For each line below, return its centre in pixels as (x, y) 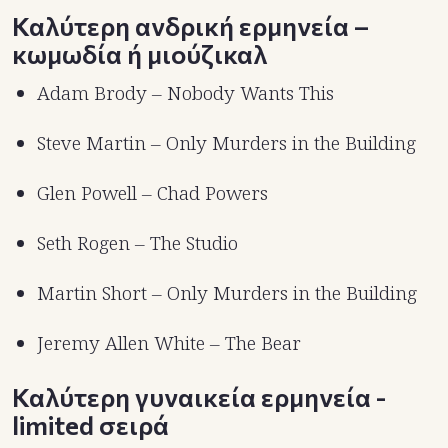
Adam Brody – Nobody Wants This (185, 92)
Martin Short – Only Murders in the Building (227, 292)
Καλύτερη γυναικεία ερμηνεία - (199, 396)
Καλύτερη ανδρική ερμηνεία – (190, 25)
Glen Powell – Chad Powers (152, 192)
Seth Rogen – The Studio (137, 242)
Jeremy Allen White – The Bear (169, 342)
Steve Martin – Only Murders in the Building (226, 142)
